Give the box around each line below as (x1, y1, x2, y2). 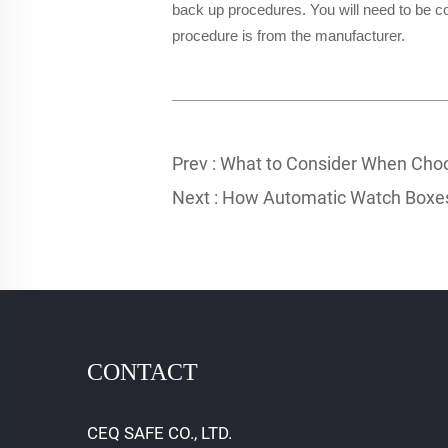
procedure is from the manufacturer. (172, 27, 405, 45)
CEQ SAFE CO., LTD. (87, 423, 232, 444)
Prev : (172, 153, 220, 175)
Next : (172, 187, 222, 209)
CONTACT (87, 359, 198, 386)
